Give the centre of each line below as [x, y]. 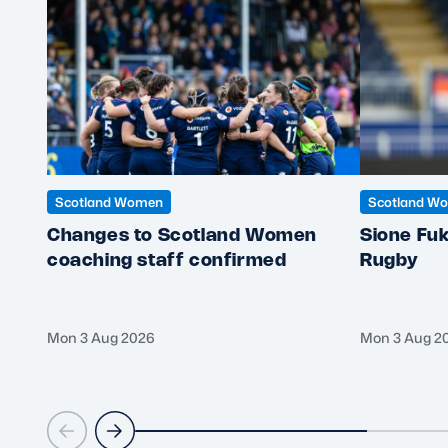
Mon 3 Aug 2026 [100, 337]
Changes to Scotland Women [181, 233]
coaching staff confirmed [166, 258]
